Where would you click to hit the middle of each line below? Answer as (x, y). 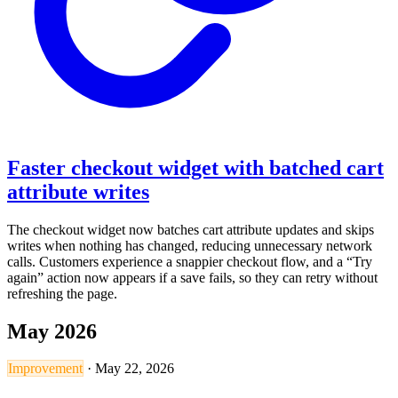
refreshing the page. (62, 293)
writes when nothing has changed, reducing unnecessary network (190, 245)
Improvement (45, 369)
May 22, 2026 (135, 369)
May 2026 (52, 331)
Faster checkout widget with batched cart (195, 167)
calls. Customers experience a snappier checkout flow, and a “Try (190, 261)
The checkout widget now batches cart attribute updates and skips (191, 229)
